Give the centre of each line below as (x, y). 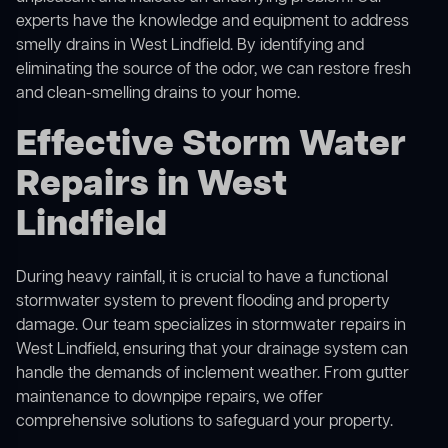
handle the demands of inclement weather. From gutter (212, 374)
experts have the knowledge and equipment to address (212, 22)
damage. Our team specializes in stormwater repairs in (211, 326)
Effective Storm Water (211, 146)
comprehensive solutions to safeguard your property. (204, 422)
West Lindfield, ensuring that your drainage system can (212, 350)
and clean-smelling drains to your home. (158, 94)
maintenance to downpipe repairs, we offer (169, 398)
